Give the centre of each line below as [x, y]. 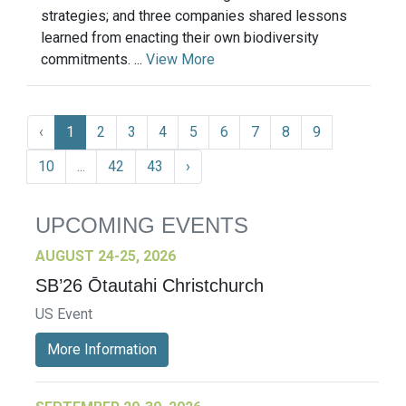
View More [180, 60]
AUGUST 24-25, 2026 [106, 256]
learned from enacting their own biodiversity [180, 38]
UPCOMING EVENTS [142, 226]
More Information [102, 350]
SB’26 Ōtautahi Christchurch [150, 286]
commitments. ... [93, 60]
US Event [64, 314]
